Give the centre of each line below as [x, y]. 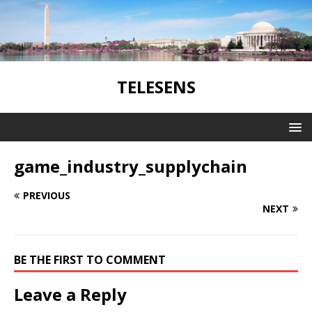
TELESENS [156, 86]
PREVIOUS [47, 195]
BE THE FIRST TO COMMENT [90, 259]
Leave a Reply [70, 294]
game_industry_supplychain [131, 166]
